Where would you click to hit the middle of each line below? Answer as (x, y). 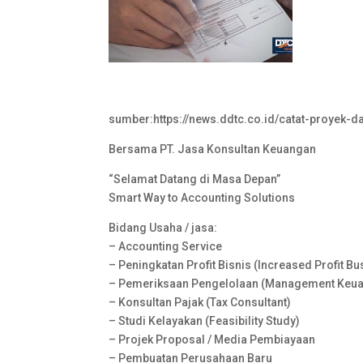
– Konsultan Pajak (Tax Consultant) (200, 303)
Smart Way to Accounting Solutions (202, 198)
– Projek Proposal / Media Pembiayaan (212, 340)
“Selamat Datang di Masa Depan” (195, 179)
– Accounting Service (166, 247)
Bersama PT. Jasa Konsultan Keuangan (213, 149)
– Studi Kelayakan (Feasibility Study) (205, 321)
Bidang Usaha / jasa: (163, 228)
